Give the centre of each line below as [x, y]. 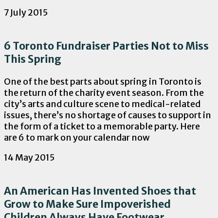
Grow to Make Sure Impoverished [87, 204]
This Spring [33, 59]
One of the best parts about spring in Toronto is [103, 82]
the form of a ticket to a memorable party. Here [102, 127]
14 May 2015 [29, 158]
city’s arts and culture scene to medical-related [102, 104]
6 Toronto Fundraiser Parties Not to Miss [106, 46]
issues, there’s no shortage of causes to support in [108, 115]
